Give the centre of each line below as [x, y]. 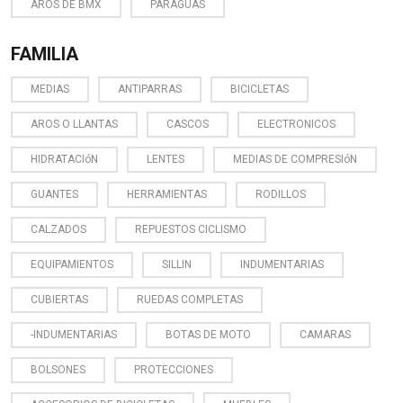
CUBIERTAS [59, 299]
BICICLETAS [260, 89]
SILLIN [177, 264]
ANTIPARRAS [150, 89]
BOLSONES [58, 369]
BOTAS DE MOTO [208, 334]
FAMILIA [45, 54]
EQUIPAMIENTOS [72, 264]
